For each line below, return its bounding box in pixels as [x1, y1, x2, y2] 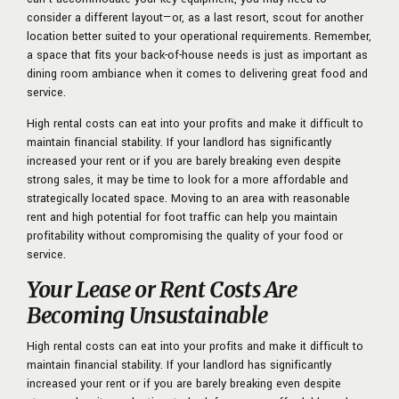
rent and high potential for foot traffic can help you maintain [27, 208, 338, 225]
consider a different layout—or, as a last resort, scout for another [27, 9, 363, 26]
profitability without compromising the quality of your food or [27, 227, 343, 244]
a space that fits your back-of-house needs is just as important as [27, 46, 368, 63]
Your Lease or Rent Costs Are [27, 275, 297, 304]
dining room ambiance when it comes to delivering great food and [27, 65, 368, 82]
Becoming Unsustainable [27, 301, 268, 330]
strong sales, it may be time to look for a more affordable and [27, 171, 348, 188]
